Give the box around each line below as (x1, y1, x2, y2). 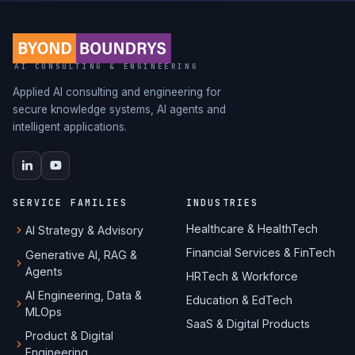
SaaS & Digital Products (186, 316, 311, 330)
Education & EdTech (186, 292, 293, 307)
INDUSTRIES (186, 197, 258, 209)
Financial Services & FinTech (186, 246, 336, 260)
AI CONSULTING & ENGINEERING (14, 61, 199, 71)
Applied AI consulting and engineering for (13, 85, 221, 98)
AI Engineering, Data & (25, 288, 142, 302)
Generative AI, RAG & (25, 248, 137, 262)
